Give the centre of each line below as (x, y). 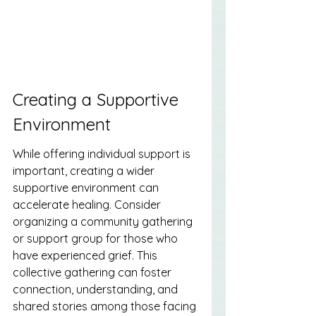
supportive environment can (87, 188)
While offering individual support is (103, 154)
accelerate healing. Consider (88, 205)
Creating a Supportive (98, 99)
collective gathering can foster (93, 273)
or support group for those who (97, 239)
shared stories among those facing (106, 306)
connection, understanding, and (97, 290)
